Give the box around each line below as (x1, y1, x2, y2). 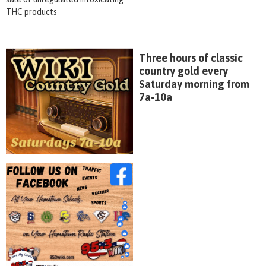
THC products (6, 7, 57, 17)
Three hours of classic (139, 51, 243, 64)
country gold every (139, 64, 228, 77)
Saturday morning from (139, 77, 249, 90)
